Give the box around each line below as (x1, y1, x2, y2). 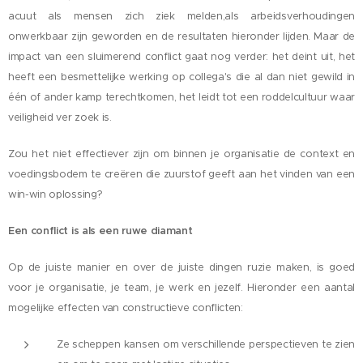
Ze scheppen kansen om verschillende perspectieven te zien (57, 338, 355, 351)
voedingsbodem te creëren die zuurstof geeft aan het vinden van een (8, 168, 355, 181)
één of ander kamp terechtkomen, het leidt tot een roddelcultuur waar (8, 91, 355, 104)
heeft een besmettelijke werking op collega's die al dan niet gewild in (8, 70, 355, 83)
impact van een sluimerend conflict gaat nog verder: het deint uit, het (8, 50, 355, 63)
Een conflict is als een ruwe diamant (8, 224, 193, 237)
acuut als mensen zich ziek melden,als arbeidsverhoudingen (8, 10, 355, 23)
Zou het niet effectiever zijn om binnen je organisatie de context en (8, 147, 355, 160)
